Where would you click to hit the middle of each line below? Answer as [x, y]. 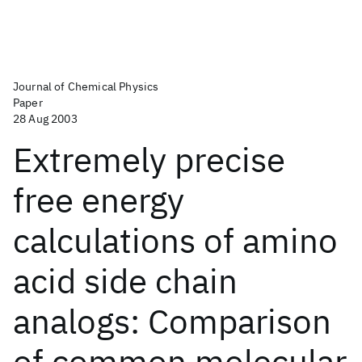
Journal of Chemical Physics [86, 86]
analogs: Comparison [172, 321]
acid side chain [125, 281]
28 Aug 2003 [45, 119]
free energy [99, 200]
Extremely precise [149, 160]
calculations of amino [175, 240]
